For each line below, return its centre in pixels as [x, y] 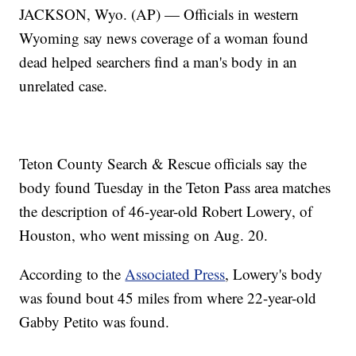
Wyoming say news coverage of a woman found [164, 38]
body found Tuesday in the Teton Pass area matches [175, 188]
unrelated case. [64, 86]
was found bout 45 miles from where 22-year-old [168, 298]
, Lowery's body [274, 274]
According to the [72, 274]
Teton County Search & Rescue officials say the [163, 164]
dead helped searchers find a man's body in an [159, 62]
